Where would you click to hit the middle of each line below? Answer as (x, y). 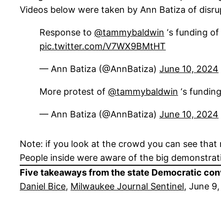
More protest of (74, 92)
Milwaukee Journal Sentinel (127, 186)
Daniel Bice (43, 186)
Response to (67, 33)
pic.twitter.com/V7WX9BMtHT (103, 46)
